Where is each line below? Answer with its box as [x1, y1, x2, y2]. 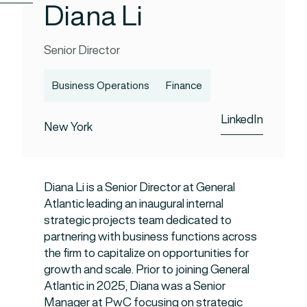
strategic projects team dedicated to [44, 212, 232, 228]
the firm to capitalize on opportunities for [44, 245, 249, 261]
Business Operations [52, 79, 149, 93]
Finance [166, 79, 202, 93]
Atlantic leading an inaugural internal [44, 196, 223, 212]
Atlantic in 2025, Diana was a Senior [44, 278, 225, 294]
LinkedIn [221, 112, 263, 127]
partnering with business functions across [44, 229, 257, 245]
